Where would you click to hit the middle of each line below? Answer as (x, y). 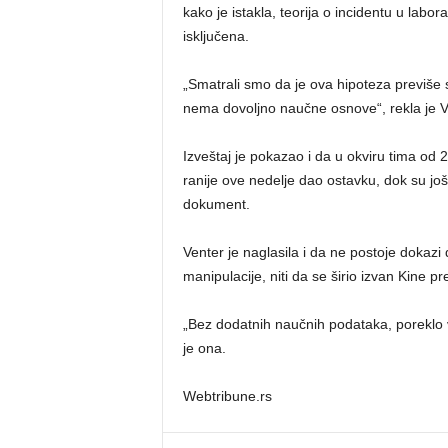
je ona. (204, 347)
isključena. (215, 35)
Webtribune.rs (227, 395)
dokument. (216, 203)
